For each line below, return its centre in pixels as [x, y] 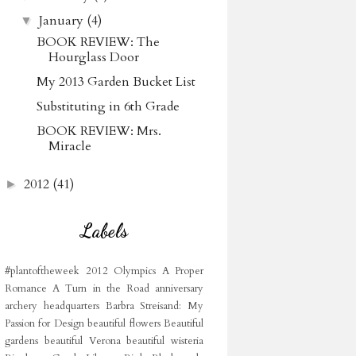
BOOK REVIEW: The [98, 42]
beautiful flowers [124, 323]
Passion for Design [44, 323]
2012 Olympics [120, 271]
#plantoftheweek [42, 271]
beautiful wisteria [165, 341]
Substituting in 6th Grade [108, 106]
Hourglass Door [93, 57]
